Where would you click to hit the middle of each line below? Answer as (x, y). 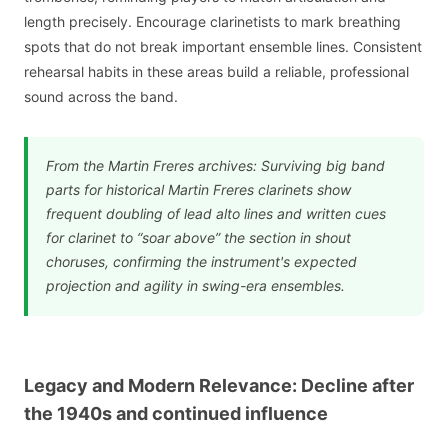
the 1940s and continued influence (176, 413)
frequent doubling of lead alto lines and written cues (215, 214)
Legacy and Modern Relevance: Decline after (219, 385)
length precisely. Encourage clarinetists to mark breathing (212, 21)
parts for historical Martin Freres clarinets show (198, 190)
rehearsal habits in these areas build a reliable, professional (216, 71)
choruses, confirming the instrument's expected (201, 262)
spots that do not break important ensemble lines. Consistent (223, 46)
